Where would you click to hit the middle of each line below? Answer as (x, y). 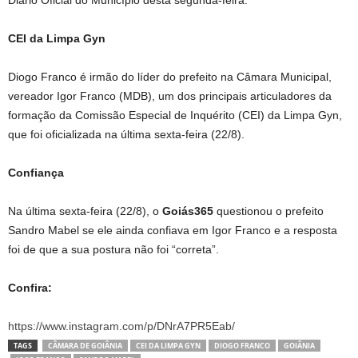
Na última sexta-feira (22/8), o (85, 211)
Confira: (30, 287)
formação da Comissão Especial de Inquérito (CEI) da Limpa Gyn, (175, 115)
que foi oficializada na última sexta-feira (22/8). (126, 134)
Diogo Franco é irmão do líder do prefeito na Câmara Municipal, (170, 76)
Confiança (36, 172)
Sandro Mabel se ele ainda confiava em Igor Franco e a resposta (173, 230)
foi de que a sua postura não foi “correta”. (113, 249)
